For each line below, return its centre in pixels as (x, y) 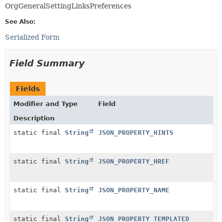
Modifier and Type (46, 104)
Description (34, 118)
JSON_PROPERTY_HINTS (136, 132)
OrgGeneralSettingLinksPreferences (68, 6)
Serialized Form (32, 37)
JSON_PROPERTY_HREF (134, 161)
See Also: (20, 22)
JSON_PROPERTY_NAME (134, 190)
